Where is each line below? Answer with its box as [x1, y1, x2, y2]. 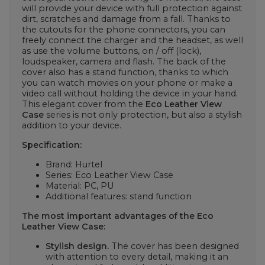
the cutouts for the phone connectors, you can [22, 24, 225, 35]
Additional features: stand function [46, 190, 192, 202]
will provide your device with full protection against [22, 3, 242, 14]
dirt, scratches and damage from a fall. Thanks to [22, 14, 231, 25]
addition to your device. [22, 120, 121, 131]
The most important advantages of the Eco [22, 210, 214, 221]
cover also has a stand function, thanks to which [22, 67, 228, 78]
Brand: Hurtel [46, 159, 102, 170]
